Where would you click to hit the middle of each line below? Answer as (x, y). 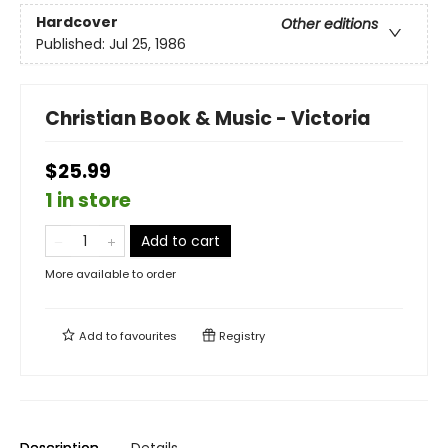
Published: (72, 44)
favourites (148, 336)
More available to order (110, 274)
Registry (240, 336)
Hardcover (77, 22)
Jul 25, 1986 (147, 44)
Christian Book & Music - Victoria (208, 118)
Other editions (329, 24)
